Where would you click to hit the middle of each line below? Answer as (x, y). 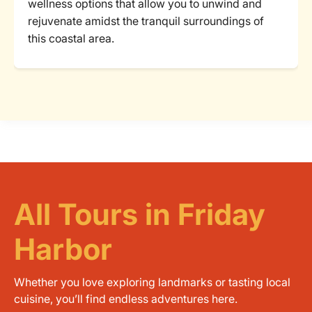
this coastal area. (71, 38)
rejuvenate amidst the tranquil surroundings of (146, 21)
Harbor (63, 249)
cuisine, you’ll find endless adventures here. (126, 299)
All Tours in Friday (140, 214)
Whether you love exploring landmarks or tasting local (152, 282)
